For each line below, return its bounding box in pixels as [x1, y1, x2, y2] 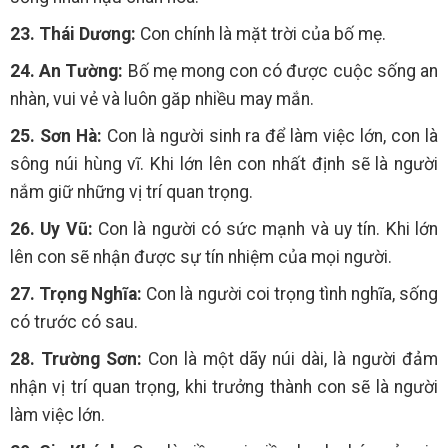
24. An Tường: [10, 60, 124, 81]
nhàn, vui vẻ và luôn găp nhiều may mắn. [10, 88, 318, 109]
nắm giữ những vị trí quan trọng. [10, 181, 253, 202]
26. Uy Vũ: [10, 218, 93, 239]
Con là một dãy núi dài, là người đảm [141, 348, 439, 369]
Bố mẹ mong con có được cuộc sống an [123, 60, 439, 81]
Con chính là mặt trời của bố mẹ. [136, 23, 386, 44]
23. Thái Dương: [10, 23, 136, 44]
